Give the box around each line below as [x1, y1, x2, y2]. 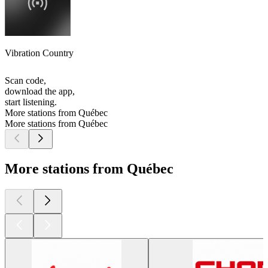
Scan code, [5, 75, 46, 86]
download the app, [5, 86, 75, 97]
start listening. [5, 97, 57, 108]
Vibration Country [5, 48, 74, 59]
